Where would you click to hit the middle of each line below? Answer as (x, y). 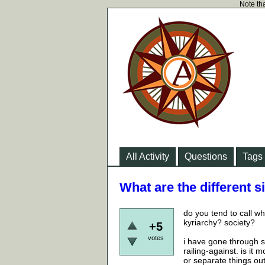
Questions (206, 156)
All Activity (148, 156)
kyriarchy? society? (219, 222)
